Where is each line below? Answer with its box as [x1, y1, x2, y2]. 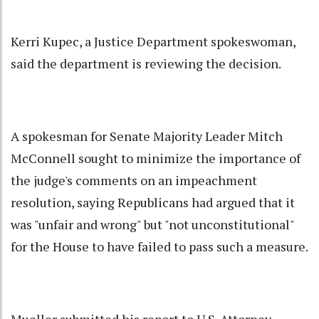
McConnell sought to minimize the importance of [11, 150, 300, 167]
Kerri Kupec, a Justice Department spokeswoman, [11, 33, 296, 51]
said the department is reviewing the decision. [11, 55, 281, 73]
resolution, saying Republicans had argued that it [11, 194, 295, 211]
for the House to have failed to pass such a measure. [11, 238, 308, 256]
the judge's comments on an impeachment [11, 172, 257, 189]
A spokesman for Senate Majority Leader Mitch [11, 127, 283, 145]
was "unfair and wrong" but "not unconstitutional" [11, 216, 294, 234]
